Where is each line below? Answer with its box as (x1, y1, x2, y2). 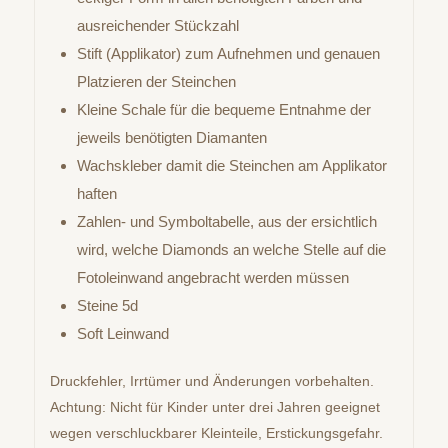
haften (76, 184, 117, 202)
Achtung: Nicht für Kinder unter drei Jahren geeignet (49, 399, 380, 415)
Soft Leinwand (76, 324, 169, 342)
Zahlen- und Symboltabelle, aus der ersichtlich (76, 212, 377, 230)
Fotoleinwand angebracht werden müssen (76, 268, 349, 286)
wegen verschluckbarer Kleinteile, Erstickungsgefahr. (49, 425, 383, 441)
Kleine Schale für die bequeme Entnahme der (76, 100, 371, 118)
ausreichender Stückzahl (76, 16, 239, 34)
